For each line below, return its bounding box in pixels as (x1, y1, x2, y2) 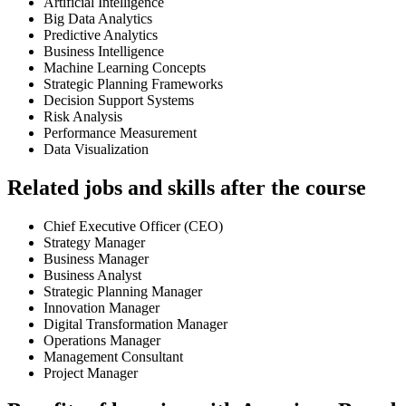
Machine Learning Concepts (43, 59, 206, 75)
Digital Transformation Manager (43, 315, 227, 332)
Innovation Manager (43, 299, 159, 315)
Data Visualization (43, 140, 149, 157)
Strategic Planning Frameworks (43, 75, 223, 92)
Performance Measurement (43, 124, 197, 140)
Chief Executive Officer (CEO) (43, 217, 223, 234)
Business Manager (43, 250, 149, 266)
